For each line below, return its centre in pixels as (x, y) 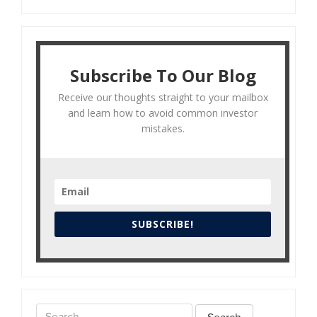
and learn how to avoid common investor (163, 113)
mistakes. (163, 128)
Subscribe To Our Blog (163, 75)
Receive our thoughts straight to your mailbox (163, 97)
